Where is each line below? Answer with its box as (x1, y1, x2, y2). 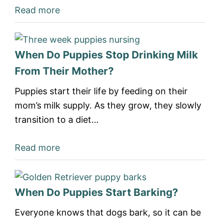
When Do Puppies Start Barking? (15, 186, 178, 198)
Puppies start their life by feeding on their (15, 86, 188, 96)
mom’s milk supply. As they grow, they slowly (15, 100, 201, 110)
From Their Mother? (15, 65, 114, 77)
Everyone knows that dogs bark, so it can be (15, 207, 201, 218)
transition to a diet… (15, 114, 99, 125)
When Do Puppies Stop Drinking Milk (15, 49, 198, 61)
